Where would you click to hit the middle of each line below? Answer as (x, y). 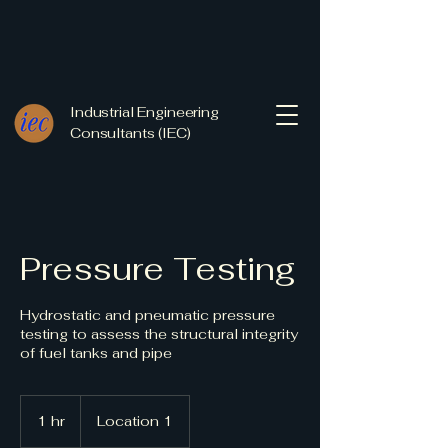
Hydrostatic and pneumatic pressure (147, 315)
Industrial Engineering (144, 112)
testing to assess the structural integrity (159, 334)
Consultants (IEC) (130, 133)
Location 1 (135, 421)
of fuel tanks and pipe (96, 353)
